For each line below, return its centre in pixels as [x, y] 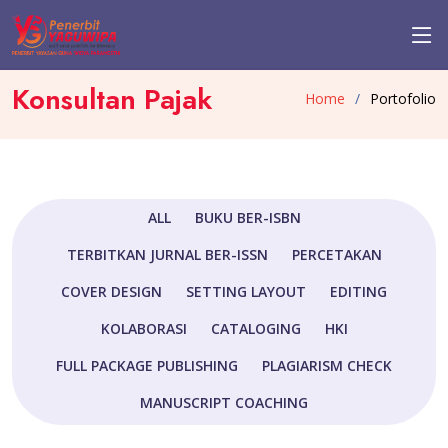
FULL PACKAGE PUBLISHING [147, 365]
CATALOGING [255, 328]
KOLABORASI [143, 328]
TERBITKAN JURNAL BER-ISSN [167, 254]
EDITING [358, 291]
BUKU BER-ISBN [247, 217]
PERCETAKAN [336, 254]
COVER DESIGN [111, 291]
